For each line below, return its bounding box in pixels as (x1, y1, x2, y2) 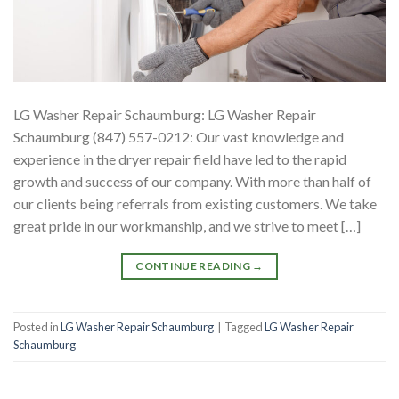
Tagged (224, 320, 265, 335)
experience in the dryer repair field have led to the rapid (13, 150, 346, 167)
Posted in (13, 320, 61, 335)
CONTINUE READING (135, 258, 253, 273)
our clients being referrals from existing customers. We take (13, 194, 377, 212)
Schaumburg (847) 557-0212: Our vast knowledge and (13, 127, 344, 145)
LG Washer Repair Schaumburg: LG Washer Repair (13, 105, 316, 123)
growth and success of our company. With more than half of (13, 172, 371, 190)
